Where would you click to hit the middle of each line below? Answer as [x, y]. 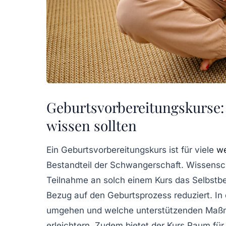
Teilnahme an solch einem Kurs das [119, 180]
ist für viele [191, 150]
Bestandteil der [78, 165]
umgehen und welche [91, 211]
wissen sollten [92, 126]
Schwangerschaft [146, 165]
